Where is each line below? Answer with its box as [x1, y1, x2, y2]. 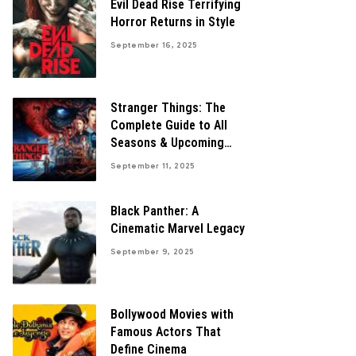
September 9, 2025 [110, 247, 195, 257]
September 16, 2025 [110, 41, 198, 50]
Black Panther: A [110, 203, 199, 219]
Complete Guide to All [110, 118, 227, 133]
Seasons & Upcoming [110, 135, 224, 150]
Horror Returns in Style [110, 14, 235, 29]
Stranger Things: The [110, 100, 226, 115]
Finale [110, 153, 142, 168]
